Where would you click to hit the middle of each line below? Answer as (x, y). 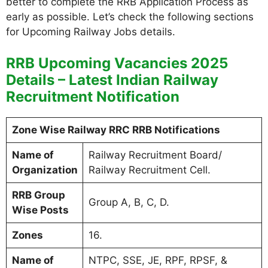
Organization (45, 170)
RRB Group (38, 195)
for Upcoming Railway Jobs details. (91, 32)
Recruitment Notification (93, 96)
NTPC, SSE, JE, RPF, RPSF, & (158, 260)
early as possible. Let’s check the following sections (130, 17)
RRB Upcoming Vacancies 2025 (117, 63)
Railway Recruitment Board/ (155, 155)
